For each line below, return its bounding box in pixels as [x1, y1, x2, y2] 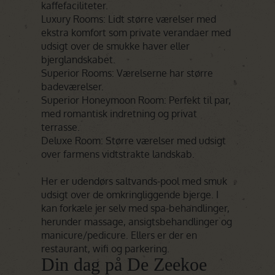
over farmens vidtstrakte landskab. [41, 148, 195, 160]
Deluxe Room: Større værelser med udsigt [41, 134, 227, 147]
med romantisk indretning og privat [41, 107, 198, 120]
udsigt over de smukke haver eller [41, 40, 190, 52]
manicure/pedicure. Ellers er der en [41, 229, 198, 241]
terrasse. [41, 121, 80, 133]
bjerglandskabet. [41, 53, 116, 66]
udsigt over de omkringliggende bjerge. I [41, 188, 219, 201]
